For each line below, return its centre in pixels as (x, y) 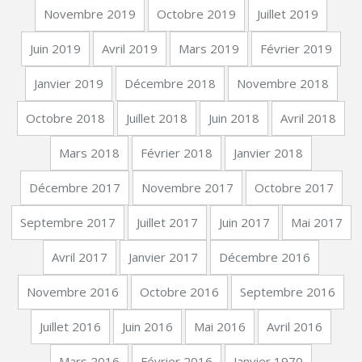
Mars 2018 (89, 153)
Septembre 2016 (288, 292)
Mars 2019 (209, 48)
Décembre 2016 (265, 257)
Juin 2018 (234, 118)
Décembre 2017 (74, 187)
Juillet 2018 (157, 118)
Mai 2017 (316, 222)
